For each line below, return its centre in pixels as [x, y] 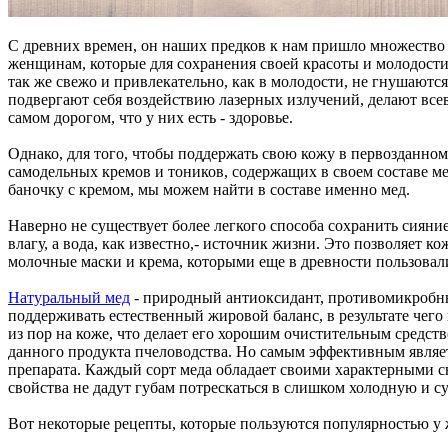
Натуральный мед [69, 297]
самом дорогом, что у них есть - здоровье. [150, 117]
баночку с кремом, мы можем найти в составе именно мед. [209, 189]
